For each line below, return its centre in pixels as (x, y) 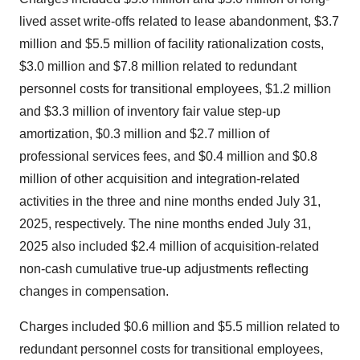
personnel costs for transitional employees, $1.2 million (175, 89)
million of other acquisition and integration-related (160, 179)
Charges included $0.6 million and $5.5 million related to (180, 327)
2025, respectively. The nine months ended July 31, (165, 224)
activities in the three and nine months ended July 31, (170, 202)
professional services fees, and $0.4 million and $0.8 (168, 157)
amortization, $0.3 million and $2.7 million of (144, 134)
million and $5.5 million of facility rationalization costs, (172, 44)
